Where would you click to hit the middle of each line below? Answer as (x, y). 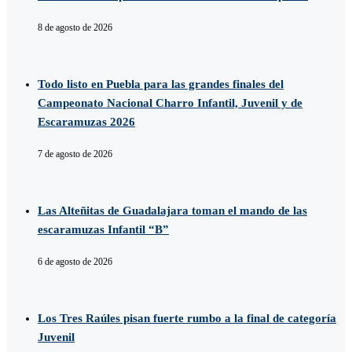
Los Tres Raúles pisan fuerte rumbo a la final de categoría (187, 319)
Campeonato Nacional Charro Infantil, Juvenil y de (170, 103)
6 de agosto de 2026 (75, 262)
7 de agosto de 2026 (75, 154)
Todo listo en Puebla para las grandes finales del (161, 84)
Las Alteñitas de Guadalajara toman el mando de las (172, 211)
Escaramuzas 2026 (86, 122)
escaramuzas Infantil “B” (103, 230)
